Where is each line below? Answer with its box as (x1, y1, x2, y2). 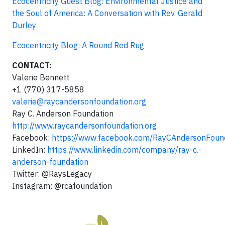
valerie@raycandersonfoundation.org (12, 96, 146, 106)
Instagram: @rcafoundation (12, 180, 112, 191)
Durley (12, 20, 36, 30)
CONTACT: (12, 60, 52, 70)
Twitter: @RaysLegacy (12, 168, 92, 179)
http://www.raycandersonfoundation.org (12, 120, 157, 131)
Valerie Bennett (12, 72, 69, 82)
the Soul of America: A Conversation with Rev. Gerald (12, 8, 202, 18)
